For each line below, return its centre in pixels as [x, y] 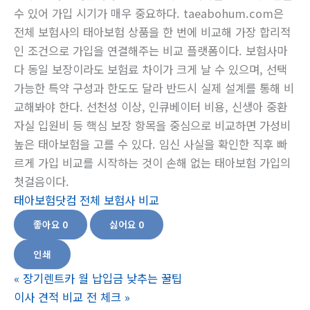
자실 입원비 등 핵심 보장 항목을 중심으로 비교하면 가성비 [152, 125]
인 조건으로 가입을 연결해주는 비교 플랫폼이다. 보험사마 [151, 50]
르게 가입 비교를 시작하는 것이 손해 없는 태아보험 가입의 [152, 162]
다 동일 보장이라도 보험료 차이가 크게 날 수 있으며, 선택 [151, 69]
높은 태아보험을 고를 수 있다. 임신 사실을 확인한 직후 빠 [151, 144]
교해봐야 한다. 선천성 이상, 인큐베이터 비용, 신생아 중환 [151, 106]
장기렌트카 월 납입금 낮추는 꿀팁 [102, 278]
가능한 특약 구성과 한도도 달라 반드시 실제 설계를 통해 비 [154, 88]
